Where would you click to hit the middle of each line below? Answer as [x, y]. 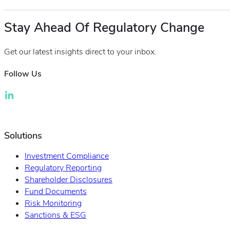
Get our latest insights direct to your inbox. [80, 52]
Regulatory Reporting [63, 168]
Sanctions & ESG [55, 215]
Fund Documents [56, 192]
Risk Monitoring [53, 204]
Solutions [23, 136]
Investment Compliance [67, 156]
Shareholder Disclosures [69, 180]
